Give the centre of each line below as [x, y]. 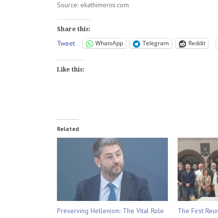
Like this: [71, 69]
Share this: [74, 29]
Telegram [156, 43]
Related [68, 128]
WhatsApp [109, 43]
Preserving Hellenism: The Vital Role [110, 210]
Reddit [197, 43]
